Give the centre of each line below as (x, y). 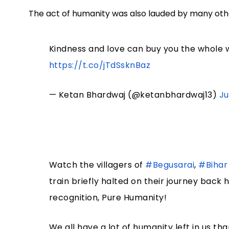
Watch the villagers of (97, 165)
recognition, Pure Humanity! (108, 198)
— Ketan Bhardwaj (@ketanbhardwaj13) (134, 95)
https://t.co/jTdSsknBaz (100, 65)
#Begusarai (170, 165)
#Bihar (213, 165)
